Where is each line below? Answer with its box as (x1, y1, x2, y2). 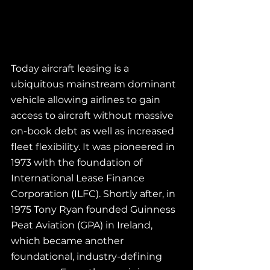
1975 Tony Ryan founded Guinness (11, 203, 178, 215)
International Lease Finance (11, 172, 147, 184)
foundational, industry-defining (11, 250, 165, 262)
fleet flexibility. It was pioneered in (11, 140, 177, 152)
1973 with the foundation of (11, 156, 145, 168)
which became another (11, 234, 126, 246)
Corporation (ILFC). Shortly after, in (11, 187, 178, 199)
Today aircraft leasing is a (11, 62, 131, 74)
